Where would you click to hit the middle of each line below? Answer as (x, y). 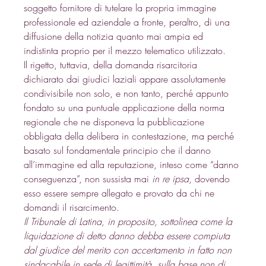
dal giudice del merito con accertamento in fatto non (129, 250)
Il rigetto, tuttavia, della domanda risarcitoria (112, 64)
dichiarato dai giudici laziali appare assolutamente (126, 79)
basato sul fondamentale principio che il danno (119, 150)
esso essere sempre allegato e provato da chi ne (121, 193)
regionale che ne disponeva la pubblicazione (116, 121)
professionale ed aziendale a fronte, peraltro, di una (129, 22)
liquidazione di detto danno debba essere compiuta (129, 235)
